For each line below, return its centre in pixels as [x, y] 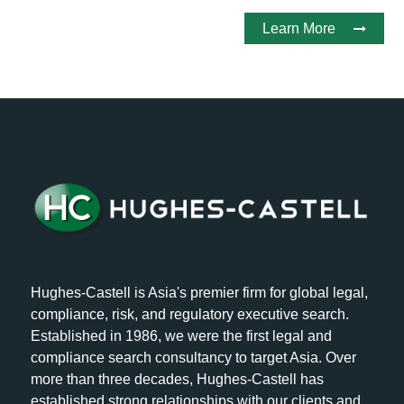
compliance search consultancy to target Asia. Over [194, 358]
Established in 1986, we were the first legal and [182, 336]
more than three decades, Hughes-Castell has [178, 380]
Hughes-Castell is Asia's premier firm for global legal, [200, 293]
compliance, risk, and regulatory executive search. [190, 315]
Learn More [298, 28]
